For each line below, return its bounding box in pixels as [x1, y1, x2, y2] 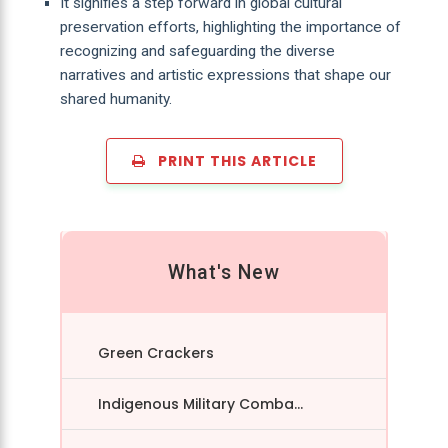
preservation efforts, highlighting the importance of [59, 17, 401, 36]
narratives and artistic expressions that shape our [59, 65, 391, 84]
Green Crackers [98, 342, 215, 363]
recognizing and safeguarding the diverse [59, 41, 335, 60]
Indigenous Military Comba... [98, 393, 304, 414]
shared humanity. [59, 89, 172, 108]
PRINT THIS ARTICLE [145, 151, 317, 172]
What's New [168, 260, 280, 284]
